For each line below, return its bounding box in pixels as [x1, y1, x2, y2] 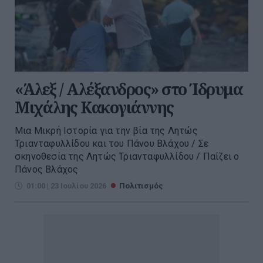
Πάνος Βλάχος [15, 163, 79, 175]
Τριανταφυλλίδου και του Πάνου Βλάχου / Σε [15, 137, 209, 149]
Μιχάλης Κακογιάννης [15, 96, 174, 118]
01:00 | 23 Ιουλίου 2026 [26, 181, 106, 190]
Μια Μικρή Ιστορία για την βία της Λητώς [15, 124, 198, 136]
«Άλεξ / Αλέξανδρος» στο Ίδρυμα [15, 77, 242, 100]
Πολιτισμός [119, 181, 163, 190]
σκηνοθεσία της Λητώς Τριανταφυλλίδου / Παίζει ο [15, 150, 240, 162]
